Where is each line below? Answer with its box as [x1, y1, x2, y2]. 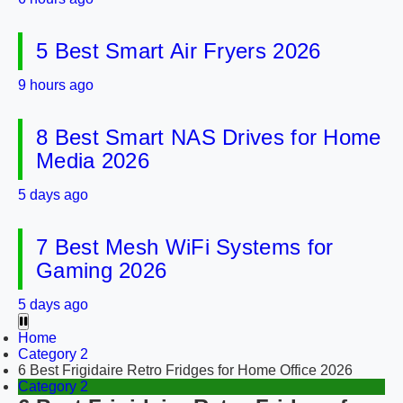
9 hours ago [18, 77, 94, 93]
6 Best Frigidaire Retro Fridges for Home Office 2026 [18, 363, 353, 378]
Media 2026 [36, 148, 150, 173]
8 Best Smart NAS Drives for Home [36, 125, 381, 149]
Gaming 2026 [36, 258, 167, 282]
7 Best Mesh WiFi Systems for [36, 235, 334, 259]
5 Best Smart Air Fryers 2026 [36, 39, 321, 63]
